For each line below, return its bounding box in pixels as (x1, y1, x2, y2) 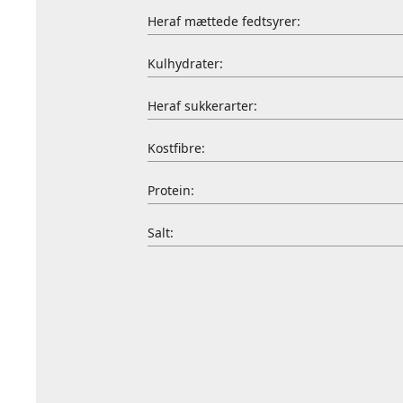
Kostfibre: (147, 139, 205, 157)
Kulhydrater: (147, 55, 223, 72)
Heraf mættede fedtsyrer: (147, 13, 300, 30)
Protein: (147, 182, 194, 199)
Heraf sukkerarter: (147, 97, 257, 114)
